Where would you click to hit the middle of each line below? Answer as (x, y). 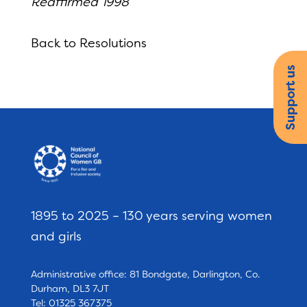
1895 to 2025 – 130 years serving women (151, 216)
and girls (56, 237)
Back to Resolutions (88, 43)
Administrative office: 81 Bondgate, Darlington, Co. (145, 274)
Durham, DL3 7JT (70, 289)
